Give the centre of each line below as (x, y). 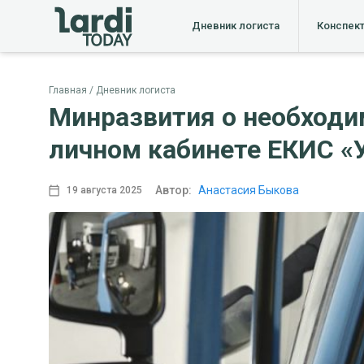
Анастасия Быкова (249, 190)
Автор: (174, 190)
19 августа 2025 (105, 190)
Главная (67, 90)
